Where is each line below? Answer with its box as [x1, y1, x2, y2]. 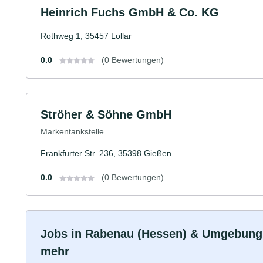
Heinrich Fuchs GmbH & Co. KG [41, 5, 219, 19]
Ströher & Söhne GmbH [41, 107, 171, 121]
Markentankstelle [41, 127, 104, 137]
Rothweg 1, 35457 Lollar [41, 31, 131, 41]
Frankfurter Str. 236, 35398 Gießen [41, 149, 171, 159]
